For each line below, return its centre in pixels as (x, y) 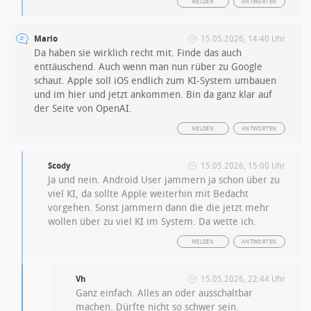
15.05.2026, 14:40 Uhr (243, 39)
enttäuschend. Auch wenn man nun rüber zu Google (149, 67)
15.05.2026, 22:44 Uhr (243, 279)
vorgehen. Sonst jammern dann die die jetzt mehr (159, 208)
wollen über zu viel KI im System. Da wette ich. (152, 222)
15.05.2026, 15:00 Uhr (243, 166)
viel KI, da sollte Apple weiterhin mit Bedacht (149, 194)
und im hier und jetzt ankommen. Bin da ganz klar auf (153, 95)
